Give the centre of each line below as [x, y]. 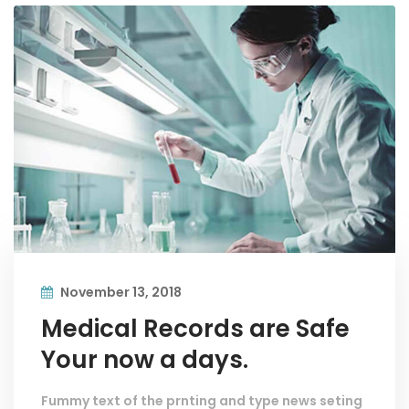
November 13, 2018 [120, 292]
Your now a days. [145, 359]
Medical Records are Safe [195, 328]
